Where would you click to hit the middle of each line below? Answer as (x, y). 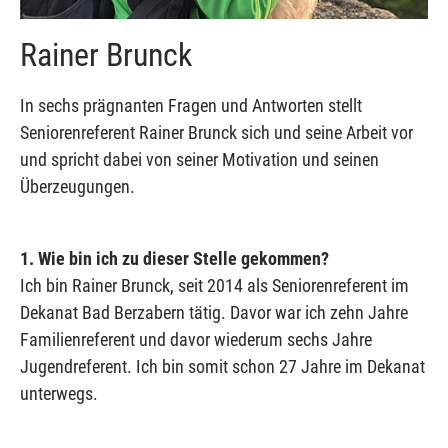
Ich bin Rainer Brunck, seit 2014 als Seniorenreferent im (214, 285)
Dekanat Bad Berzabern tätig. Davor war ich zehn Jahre (214, 312)
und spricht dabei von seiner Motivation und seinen (199, 159)
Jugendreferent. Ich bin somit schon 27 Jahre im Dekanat (222, 366)
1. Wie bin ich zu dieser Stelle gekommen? (174, 258)
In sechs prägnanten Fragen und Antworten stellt (191, 105)
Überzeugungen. (77, 186)
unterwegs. (59, 393)
